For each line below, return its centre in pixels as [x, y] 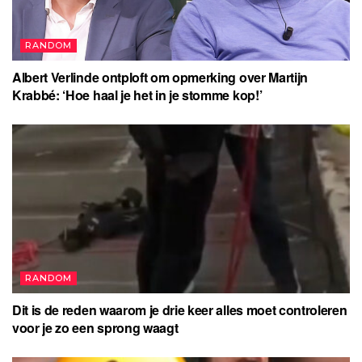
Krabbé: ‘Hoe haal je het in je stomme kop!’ [137, 95]
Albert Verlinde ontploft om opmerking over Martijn [160, 77]
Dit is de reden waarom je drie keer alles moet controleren [180, 309]
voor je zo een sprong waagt [95, 327]
